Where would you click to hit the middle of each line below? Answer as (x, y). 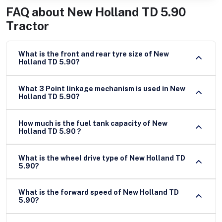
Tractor (28, 26)
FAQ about (35, 12)
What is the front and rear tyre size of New (86, 54)
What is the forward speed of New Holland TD (99, 193)
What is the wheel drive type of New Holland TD (102, 158)
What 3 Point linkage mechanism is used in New (102, 88)
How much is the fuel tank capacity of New (93, 123)
